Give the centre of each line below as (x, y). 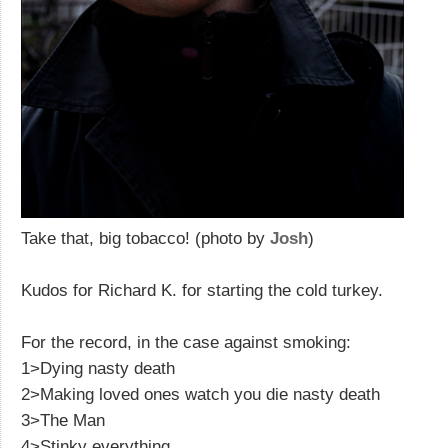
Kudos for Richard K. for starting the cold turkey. (202, 290)
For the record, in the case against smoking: (186, 342)
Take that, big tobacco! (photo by (145, 238)
